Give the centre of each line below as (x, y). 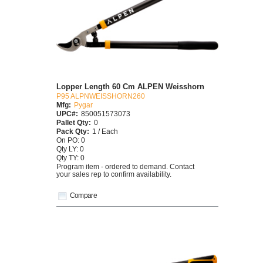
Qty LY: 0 (70, 149)
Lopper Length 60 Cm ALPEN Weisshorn (130, 87)
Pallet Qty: (74, 123)
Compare (83, 195)
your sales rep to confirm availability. (114, 174)
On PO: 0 (71, 140)
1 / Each (105, 131)
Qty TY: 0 (70, 158)
